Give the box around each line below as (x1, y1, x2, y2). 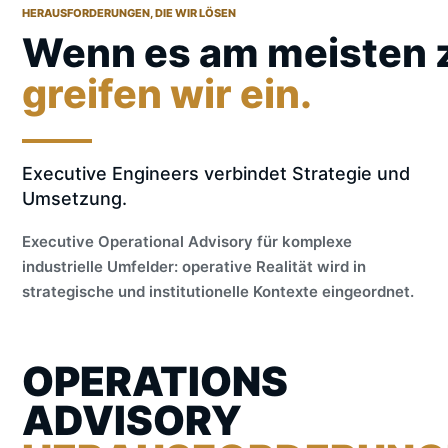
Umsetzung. (22, 188, 127, 209)
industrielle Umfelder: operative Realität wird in (22, 257, 366, 276)
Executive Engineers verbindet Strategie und (22, 163, 410, 184)
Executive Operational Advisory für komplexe (22, 232, 352, 251)
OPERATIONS (22, 357, 288, 406)
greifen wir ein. (22, 70, 312, 118)
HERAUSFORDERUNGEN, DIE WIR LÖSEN (22, 6, 236, 20)
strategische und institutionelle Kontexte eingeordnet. (22, 282, 414, 301)
